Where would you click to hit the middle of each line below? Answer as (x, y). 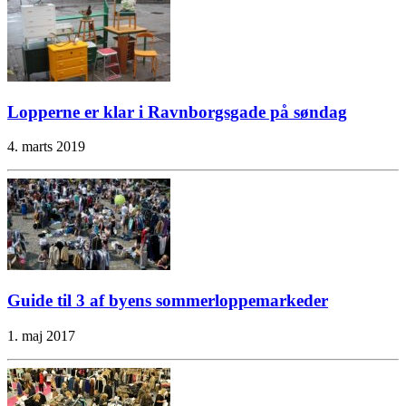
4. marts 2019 (46, 147)
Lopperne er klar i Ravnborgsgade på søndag (177, 111)
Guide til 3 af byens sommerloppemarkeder (168, 301)
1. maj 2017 (41, 335)
